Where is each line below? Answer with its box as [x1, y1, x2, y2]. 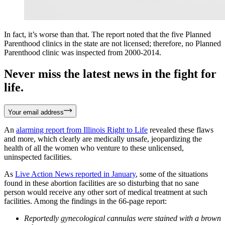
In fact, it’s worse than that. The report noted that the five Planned [4, 30, 211, 39]
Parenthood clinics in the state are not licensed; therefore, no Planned [4, 39, 221, 48]
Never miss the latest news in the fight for [4, 67, 216, 80]
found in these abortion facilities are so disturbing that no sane [4, 178, 199, 187]
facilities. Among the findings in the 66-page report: [4, 196, 167, 205]
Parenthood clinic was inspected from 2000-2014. [4, 48, 161, 57]
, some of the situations [136, 169, 208, 178]
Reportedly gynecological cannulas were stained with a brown [24, 213, 221, 222]
